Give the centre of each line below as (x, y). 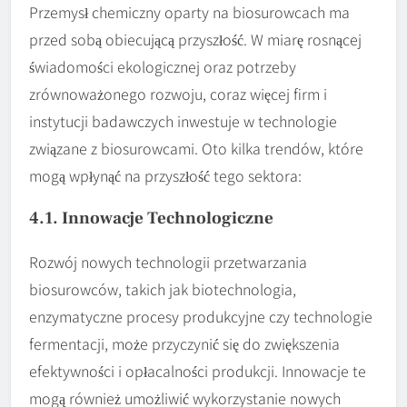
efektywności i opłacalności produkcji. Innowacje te (198, 370)
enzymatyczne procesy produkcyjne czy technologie (201, 316)
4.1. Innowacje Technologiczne (151, 218)
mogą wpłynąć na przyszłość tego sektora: (165, 175)
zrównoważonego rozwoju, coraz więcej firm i (178, 93)
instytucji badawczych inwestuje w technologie (183, 120)
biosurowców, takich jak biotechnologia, (163, 288)
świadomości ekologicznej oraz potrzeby (163, 66)
